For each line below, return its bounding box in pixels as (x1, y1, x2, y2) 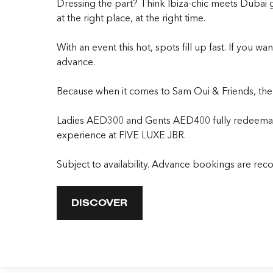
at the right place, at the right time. (56, 12, 205, 24)
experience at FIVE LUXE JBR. (56, 129, 186, 141)
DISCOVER (71, 199, 128, 208)
